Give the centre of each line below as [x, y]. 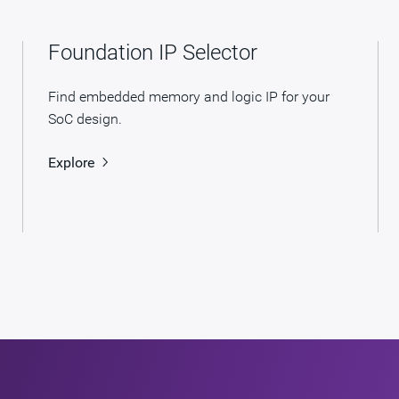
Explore [71, 162]
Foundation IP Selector [152, 52]
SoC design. [85, 118]
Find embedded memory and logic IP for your [188, 96]
